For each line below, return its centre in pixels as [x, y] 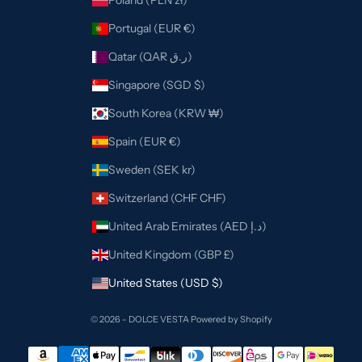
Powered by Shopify [231, 320]
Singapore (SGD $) [200, 85]
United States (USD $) [217, 283]
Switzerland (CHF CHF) [213, 198]
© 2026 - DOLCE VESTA [140, 320]
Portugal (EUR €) [189, 29]
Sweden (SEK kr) [189, 170]
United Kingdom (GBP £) [229, 255]
